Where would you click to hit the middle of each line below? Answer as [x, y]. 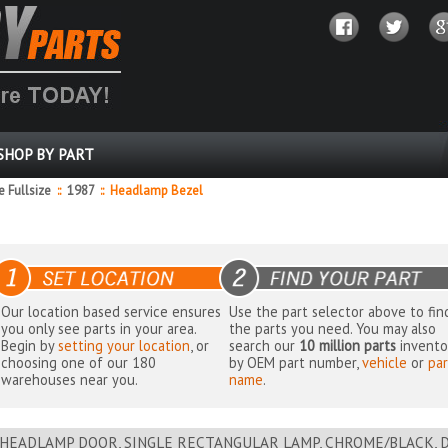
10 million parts [348, 346]
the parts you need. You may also [333, 329]
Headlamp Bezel [153, 190]
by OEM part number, [296, 363]
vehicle [385, 363]
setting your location [124, 346]
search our [264, 346]
